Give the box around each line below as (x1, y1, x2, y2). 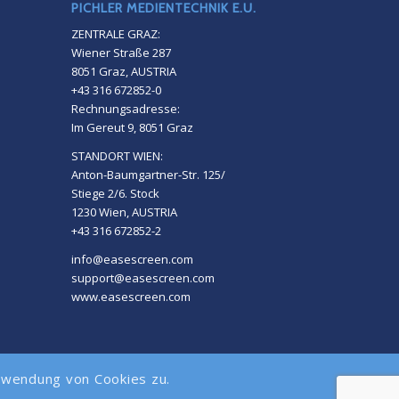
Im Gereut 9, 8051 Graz (70, 119, 193, 136)
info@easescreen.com (70, 251, 193, 268)
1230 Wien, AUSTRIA (70, 204, 177, 221)
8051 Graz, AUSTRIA (70, 63, 176, 80)
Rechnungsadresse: (70, 101, 180, 118)
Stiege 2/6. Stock (70, 185, 159, 202)
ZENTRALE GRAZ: (70, 26, 160, 43)
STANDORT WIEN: (70, 148, 163, 165)
